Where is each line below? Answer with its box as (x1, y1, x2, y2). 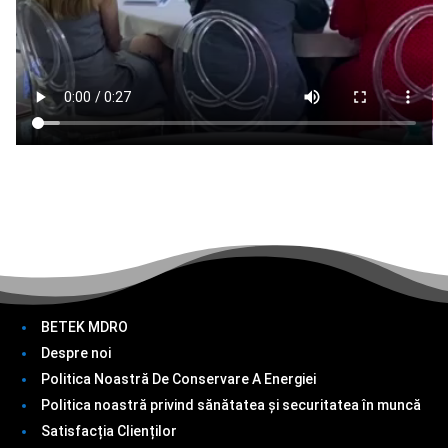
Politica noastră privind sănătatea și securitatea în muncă (41, 396, 422, 413)
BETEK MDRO (41, 318, 129, 335)
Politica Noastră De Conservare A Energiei (41, 370, 317, 387)
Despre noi (41, 344, 112, 361)
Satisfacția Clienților (41, 422, 178, 439)
